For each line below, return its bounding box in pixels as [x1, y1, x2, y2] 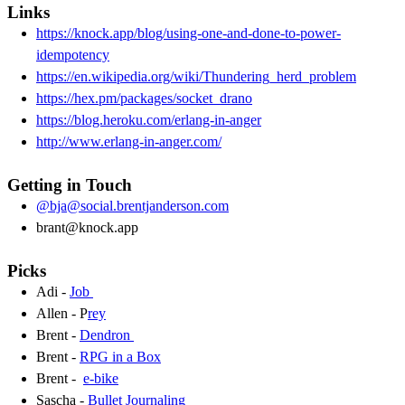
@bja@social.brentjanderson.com [36, 198, 229, 214]
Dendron [80, 327, 134, 344]
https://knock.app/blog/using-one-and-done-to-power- [36, 25, 341, 42]
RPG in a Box [80, 349, 161, 365]
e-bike [83, 371, 118, 387]
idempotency [36, 47, 109, 63]
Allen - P [36, 306, 88, 322]
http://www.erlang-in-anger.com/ [36, 134, 221, 150]
